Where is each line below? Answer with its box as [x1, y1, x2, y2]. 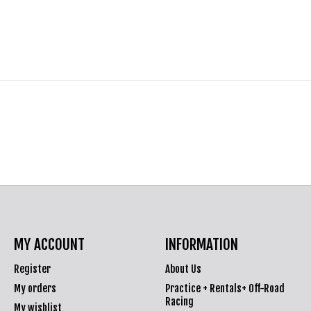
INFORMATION [165, 235, 238, 253]
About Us [165, 262, 201, 276]
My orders [13, 281, 56, 295]
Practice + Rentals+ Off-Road [165, 281, 285, 295]
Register [13, 262, 51, 276]
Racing [165, 294, 194, 308]
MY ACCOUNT [13, 235, 85, 253]
